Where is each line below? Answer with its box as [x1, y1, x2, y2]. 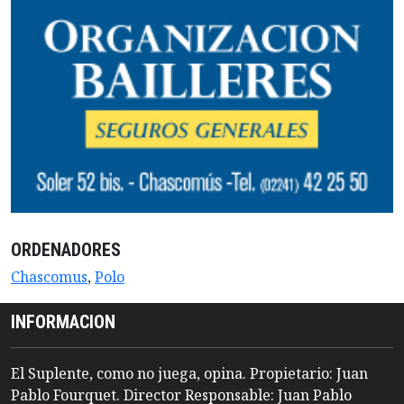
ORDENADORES [11, 238, 121, 261]
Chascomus [11, 266, 87, 287]
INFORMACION [11, 310, 115, 333]
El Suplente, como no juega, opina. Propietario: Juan [11, 363, 368, 383]
